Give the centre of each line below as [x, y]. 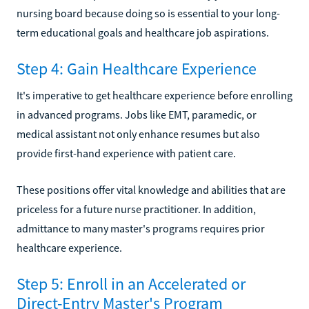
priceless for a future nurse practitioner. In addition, [136, 209]
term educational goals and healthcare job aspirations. [143, 32]
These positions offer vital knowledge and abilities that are [151, 189]
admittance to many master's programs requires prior [141, 228]
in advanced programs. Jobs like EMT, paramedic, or [137, 114]
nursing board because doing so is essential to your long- [148, 13]
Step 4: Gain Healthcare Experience [137, 68]
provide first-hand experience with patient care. [126, 153]
